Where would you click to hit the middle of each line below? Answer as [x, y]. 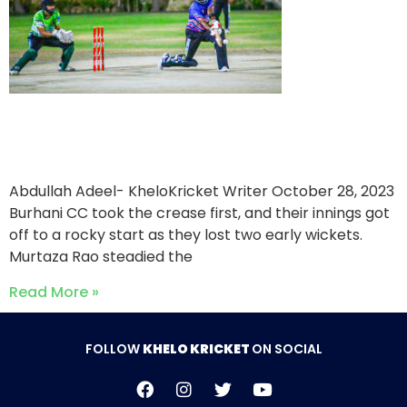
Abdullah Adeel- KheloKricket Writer [140, 191]
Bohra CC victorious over [170, 121]
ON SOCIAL [287, 349]
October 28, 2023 [333, 191]
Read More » [54, 293]
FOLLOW [114, 349]
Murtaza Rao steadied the [101, 256]
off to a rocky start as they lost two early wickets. [186, 234]
